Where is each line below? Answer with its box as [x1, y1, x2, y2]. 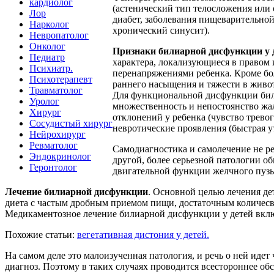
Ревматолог [29, 139, 78, 150]
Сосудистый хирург [29, 117, 113, 128]
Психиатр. [29, 62, 73, 73]
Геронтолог [29, 161, 77, 172]
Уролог [29, 95, 59, 106]
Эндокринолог [29, 150, 91, 161]
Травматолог [29, 84, 83, 95]
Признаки [113, 46, 156, 57]
